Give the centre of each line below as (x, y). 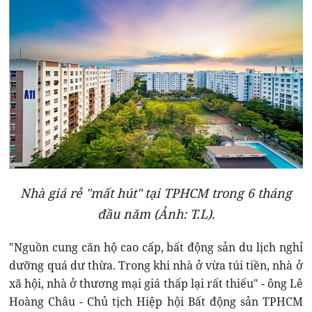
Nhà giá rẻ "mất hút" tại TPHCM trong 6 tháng (156, 193)
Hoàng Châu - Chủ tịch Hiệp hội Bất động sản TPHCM (156, 301)
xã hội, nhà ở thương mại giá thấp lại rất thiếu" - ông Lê (156, 283)
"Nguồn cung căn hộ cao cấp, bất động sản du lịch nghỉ (156, 247)
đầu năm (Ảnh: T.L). (156, 213)
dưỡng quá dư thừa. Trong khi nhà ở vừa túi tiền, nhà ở (156, 265)
